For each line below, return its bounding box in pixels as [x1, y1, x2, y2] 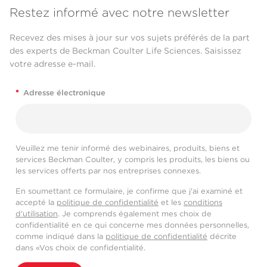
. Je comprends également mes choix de [58, 209, 212, 219]
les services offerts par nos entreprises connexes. [15, 166, 201, 176]
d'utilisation [15, 209, 58, 219]
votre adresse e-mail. [10, 58, 95, 69]
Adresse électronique [23, 88, 105, 98]
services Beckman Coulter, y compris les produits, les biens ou [15, 155, 250, 164]
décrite [207, 232, 237, 241]
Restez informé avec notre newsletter [10, 5, 229, 20]
